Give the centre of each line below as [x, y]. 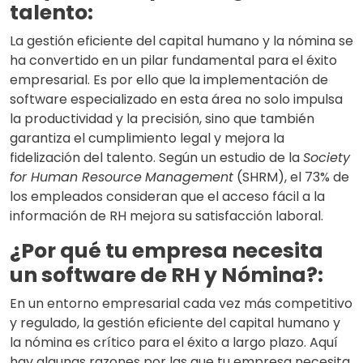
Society [327, 158]
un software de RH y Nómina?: [167, 275]
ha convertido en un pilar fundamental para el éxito [173, 61]
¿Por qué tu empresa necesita [167, 251]
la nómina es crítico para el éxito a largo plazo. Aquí [174, 343]
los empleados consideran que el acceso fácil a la [167, 197]
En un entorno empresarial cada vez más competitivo [181, 304]
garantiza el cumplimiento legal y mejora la [147, 139]
